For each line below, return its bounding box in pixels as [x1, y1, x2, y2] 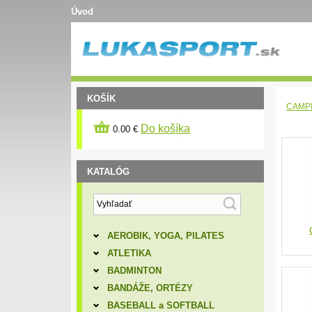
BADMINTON [107, 265, 162, 276]
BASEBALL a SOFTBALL [107, 300, 214, 311]
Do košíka [141, 123, 190, 134]
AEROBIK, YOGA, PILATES [107, 231, 224, 241]
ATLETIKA [107, 248, 151, 258]
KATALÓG [87, 166, 130, 177]
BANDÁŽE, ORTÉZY [107, 283, 193, 293]
